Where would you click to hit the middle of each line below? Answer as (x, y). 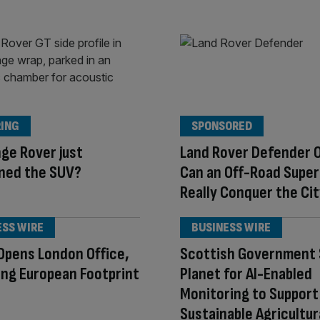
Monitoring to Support (249, 294)
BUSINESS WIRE (231, 228)
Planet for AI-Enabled (246, 274)
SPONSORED (222, 126)
